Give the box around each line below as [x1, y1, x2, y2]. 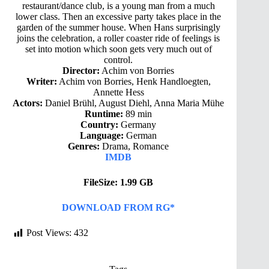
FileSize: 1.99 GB [83, 177, 154, 188]
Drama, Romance [100, 141, 169, 152]
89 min [123, 109, 153, 119]
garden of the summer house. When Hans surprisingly [16, 22, 220, 33]
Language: [80, 130, 124, 141]
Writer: [26, 76, 57, 87]
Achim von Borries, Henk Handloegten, [56, 76, 211, 87]
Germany [118, 119, 157, 130]
